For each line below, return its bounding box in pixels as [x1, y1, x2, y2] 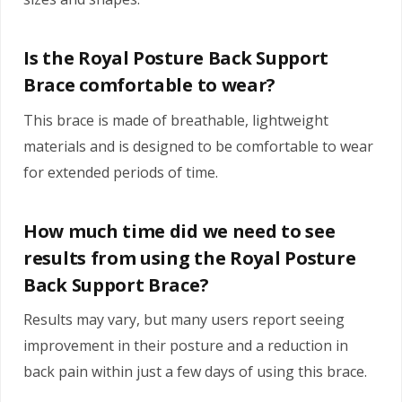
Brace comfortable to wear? [23, 73, 276, 98]
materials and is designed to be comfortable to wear [23, 135, 373, 156]
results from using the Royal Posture [23, 245, 356, 270]
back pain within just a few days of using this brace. [23, 361, 367, 381]
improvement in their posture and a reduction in [23, 335, 348, 355]
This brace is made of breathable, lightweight [23, 109, 328, 130]
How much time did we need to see [23, 218, 336, 243]
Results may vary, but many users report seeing [23, 309, 345, 329]
